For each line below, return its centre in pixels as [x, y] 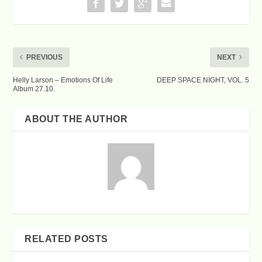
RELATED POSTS [66, 239]
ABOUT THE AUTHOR [76, 119]
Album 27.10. [34, 89]
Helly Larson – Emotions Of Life [63, 80]
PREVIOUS [45, 57]
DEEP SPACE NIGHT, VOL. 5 [203, 80]
